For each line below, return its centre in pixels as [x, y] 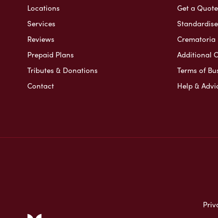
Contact [41, 85]
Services [41, 23]
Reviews [41, 39]
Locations [44, 8]
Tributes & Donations [63, 70]
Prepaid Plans [51, 54]
